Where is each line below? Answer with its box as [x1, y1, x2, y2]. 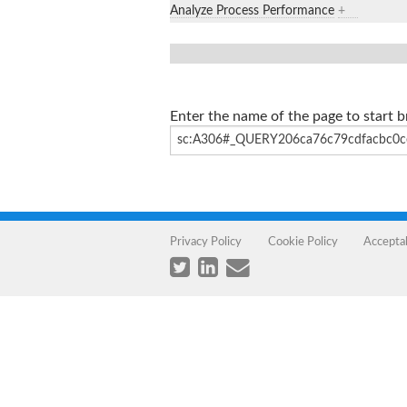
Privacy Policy [170, 235, 242, 247]
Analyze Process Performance [170, 4, 334, 17]
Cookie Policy [267, 235, 338, 247]
